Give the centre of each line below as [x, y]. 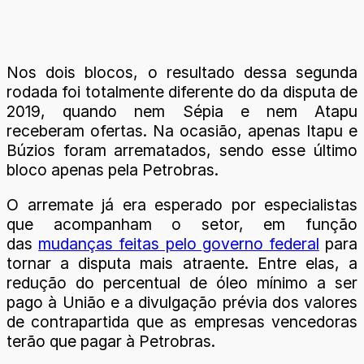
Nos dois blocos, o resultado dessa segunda [182, 72]
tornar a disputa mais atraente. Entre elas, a [182, 263]
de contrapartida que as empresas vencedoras [182, 321]
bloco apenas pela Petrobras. [113, 169]
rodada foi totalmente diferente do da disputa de [182, 91]
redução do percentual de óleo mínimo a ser [182, 282]
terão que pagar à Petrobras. [111, 341]
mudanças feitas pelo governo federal [179, 243]
